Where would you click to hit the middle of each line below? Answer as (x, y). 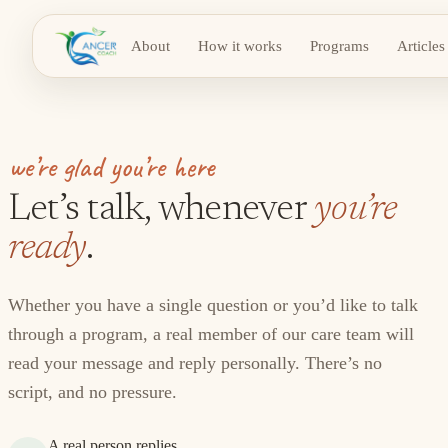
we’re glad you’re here (111, 166)
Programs (339, 46)
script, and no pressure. (92, 392)
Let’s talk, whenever (157, 210)
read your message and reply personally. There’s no (195, 363)
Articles (420, 46)
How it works (239, 46)
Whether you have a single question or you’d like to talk (213, 305)
